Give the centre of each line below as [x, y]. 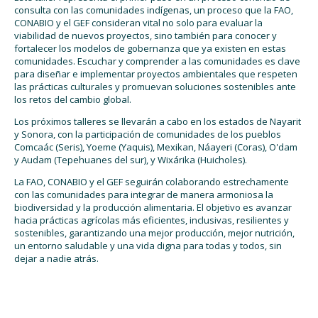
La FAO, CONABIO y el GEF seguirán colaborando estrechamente [152, 181]
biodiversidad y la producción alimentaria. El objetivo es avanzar [153, 207]
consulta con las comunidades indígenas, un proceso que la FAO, [154, 10]
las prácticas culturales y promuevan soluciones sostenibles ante [155, 86]
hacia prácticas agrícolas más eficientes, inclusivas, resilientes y [152, 220]
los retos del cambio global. [73, 99]
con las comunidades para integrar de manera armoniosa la [144, 194]
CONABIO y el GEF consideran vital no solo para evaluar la [138, 22]
